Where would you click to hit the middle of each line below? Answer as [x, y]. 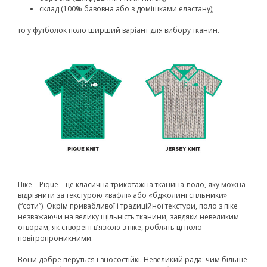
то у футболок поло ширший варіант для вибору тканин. [119, 30]
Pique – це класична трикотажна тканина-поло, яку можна [142, 184]
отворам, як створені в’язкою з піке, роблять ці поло [110, 227]
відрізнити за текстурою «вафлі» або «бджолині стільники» [122, 195]
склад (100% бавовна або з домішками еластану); [127, 9]
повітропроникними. [55, 238]
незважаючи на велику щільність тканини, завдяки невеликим [128, 216]
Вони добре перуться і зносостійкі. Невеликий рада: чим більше [133, 259]
